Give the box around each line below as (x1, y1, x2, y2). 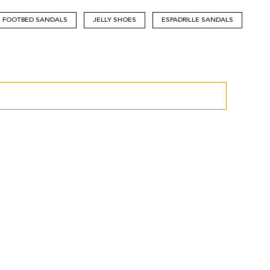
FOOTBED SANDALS (2, 16, 67, 24)
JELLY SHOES (93, 16, 136, 24)
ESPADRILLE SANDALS (162, 16, 233, 24)
